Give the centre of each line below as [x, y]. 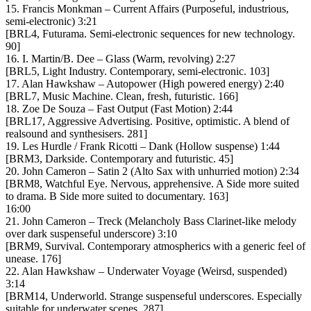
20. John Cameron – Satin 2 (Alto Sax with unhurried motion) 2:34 [152, 171]
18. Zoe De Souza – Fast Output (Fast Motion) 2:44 [119, 108]
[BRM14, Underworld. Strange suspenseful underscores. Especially [154, 296]
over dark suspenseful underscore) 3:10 [91, 233]
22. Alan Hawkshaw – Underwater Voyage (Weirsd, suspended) [146, 271]
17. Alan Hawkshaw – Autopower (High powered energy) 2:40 [145, 83]
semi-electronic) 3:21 [51, 21]
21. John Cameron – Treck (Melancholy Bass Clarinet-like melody [151, 221]
